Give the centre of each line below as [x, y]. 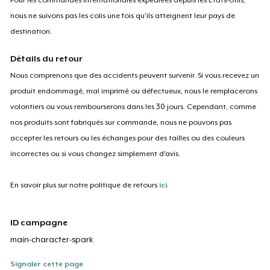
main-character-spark [52, 239]
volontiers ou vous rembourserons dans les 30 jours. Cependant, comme [133, 106]
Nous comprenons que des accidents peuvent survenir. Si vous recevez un [135, 75]
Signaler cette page [47, 264]
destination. [31, 31]
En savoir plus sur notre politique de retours [85, 185]
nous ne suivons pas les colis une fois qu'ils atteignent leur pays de [123, 15]
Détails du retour [47, 58]
